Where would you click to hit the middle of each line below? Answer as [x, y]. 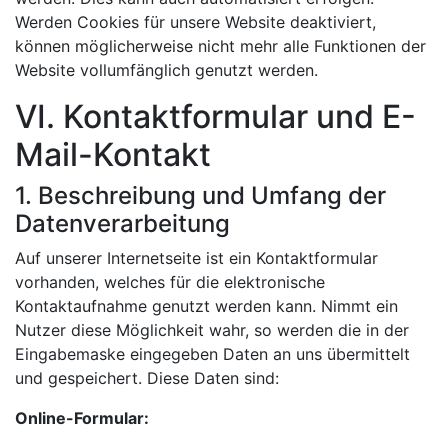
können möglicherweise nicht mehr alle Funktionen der [220, 45]
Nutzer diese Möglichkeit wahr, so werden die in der [212, 329]
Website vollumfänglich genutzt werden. [166, 69]
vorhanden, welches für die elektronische [170, 281]
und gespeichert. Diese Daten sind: [147, 377]
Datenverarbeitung [122, 223]
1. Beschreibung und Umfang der [200, 195]
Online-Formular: [82, 417]
